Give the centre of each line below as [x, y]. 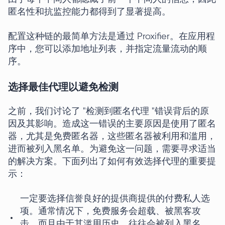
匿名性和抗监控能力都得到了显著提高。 [89, 12]
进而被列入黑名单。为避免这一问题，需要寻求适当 [112, 149]
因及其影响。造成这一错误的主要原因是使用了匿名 [112, 124]
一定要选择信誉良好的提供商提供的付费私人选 [115, 199]
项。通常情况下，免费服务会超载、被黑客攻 [110, 211]
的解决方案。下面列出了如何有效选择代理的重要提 [112, 162]
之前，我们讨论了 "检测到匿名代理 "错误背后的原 [108, 111]
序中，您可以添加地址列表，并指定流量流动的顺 [107, 49]
